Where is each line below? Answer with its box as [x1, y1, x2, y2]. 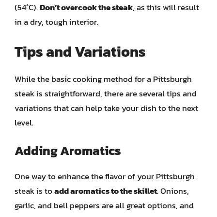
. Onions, [157, 185, 189, 197]
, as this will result [133, 1, 199, 14]
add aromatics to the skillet [54, 185, 157, 197]
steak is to [15, 185, 54, 197]
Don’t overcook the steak [40, 1, 133, 14]
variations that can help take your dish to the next [15, 101, 198, 114]
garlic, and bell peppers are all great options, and [15, 199, 194, 212]
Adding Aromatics [15, 141, 121, 160]
